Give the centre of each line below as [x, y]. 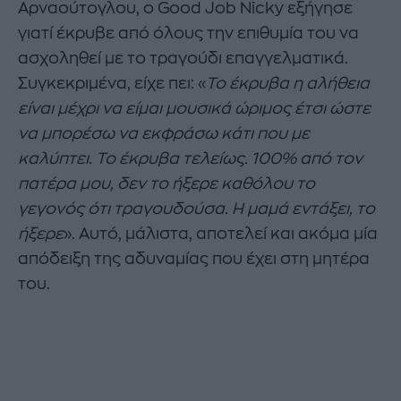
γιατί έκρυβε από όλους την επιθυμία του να [188, 34]
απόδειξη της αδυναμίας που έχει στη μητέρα [194, 259]
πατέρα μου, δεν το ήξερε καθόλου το [166, 184]
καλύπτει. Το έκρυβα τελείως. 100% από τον [190, 159]
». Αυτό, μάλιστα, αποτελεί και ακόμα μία [221, 234]
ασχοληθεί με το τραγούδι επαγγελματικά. [183, 59]
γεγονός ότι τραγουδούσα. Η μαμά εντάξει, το [196, 209]
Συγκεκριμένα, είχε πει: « [112, 84]
